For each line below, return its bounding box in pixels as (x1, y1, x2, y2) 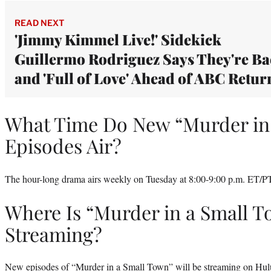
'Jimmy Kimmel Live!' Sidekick (15, 29, 221, 49)
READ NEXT (15, 17, 64, 28)
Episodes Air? (5, 132, 122, 159)
